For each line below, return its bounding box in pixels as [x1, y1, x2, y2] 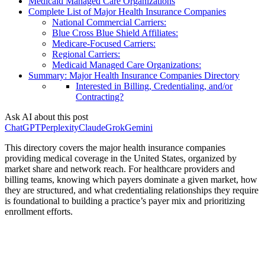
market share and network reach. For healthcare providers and [5, 163, 235, 174]
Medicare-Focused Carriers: [52, 38, 156, 49]
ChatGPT [5, 122, 41, 132]
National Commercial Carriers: [52, 17, 166, 27]
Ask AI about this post [5, 111, 88, 122]
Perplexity [41, 122, 79, 132]
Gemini [125, 122, 153, 132]
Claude [79, 122, 105, 132]
